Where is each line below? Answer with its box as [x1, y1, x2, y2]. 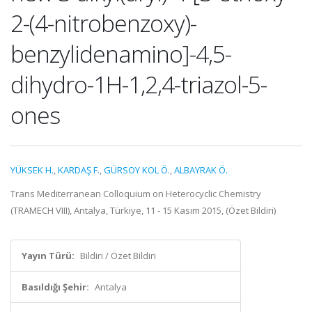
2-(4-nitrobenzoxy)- [10, 7, 196, 39]
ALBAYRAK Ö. [174, 164, 228, 176]
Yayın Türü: [22, 249, 75, 262]
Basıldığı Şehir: [22, 281, 89, 293]
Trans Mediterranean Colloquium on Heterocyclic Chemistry [10, 187, 261, 200]
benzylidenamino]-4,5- [10, 38, 231, 70]
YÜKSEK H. [10, 164, 54, 176]
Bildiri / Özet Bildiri [80, 249, 156, 262]
